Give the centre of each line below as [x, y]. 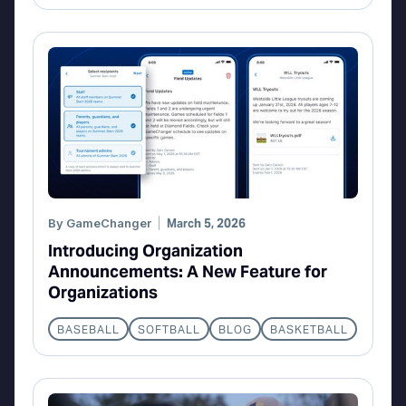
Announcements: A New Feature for [188, 272]
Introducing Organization [145, 251]
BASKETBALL [309, 330]
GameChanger [109, 223]
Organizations [103, 293]
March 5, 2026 [206, 224]
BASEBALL [88, 330]
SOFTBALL [169, 330]
